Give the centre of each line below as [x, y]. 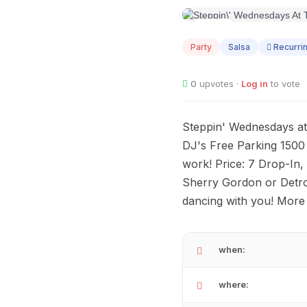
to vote [284, 84]
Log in [255, 84]
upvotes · [219, 84]
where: [234, 285]
